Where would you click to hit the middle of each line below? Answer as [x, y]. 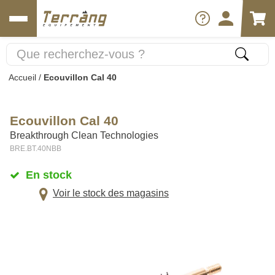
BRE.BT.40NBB [36, 149]
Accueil [22, 77]
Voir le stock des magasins [111, 193]
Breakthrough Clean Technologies [84, 135]
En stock [48, 175]
